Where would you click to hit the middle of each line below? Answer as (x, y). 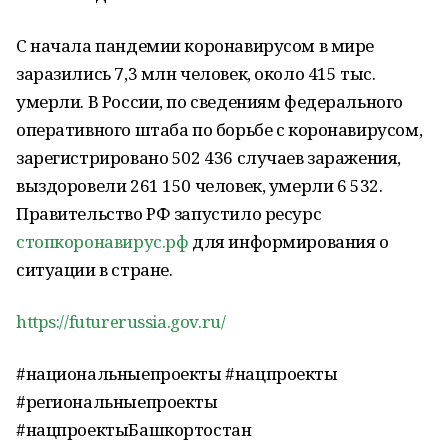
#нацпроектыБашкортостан (134, 429)
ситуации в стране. (94, 269)
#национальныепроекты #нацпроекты (177, 373)
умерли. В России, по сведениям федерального (209, 101)
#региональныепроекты (117, 401)
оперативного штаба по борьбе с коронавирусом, (219, 129)
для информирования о (288, 241)
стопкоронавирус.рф (102, 241)
